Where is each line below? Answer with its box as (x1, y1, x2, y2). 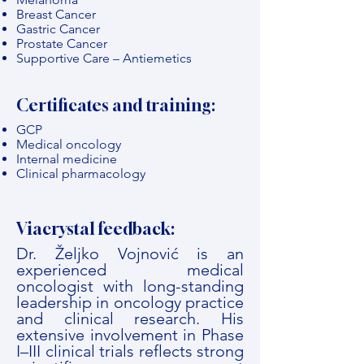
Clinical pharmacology (16, 166, 145, 181)
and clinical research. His (16, 309, 244, 328)
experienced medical (16, 260, 244, 279)
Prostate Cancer (16, 36, 107, 51)
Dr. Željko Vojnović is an (16, 244, 244, 263)
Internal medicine (16, 151, 117, 167)
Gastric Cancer (16, 21, 100, 37)
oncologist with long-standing (16, 276, 244, 296)
